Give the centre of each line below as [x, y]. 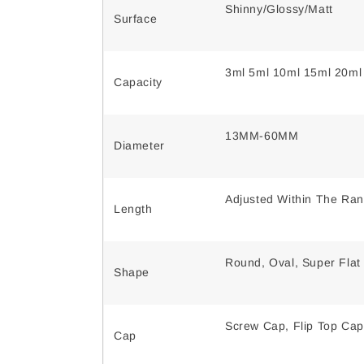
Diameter [139, 146]
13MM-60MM [262, 136]
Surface [136, 19]
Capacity [138, 82]
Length [133, 209]
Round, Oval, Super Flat [293, 263]
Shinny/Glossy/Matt [279, 9]
